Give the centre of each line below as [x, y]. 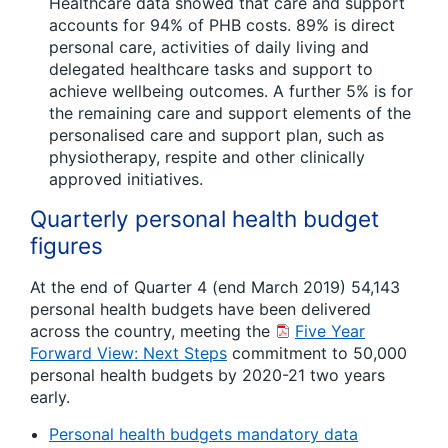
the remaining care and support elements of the [230, 113]
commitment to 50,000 [317, 352]
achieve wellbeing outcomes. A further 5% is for [231, 91]
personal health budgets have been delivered [200, 308]
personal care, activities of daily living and [209, 47]
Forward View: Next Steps [128, 352]
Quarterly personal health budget [204, 218]
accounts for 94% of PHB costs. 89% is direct [222, 25]
